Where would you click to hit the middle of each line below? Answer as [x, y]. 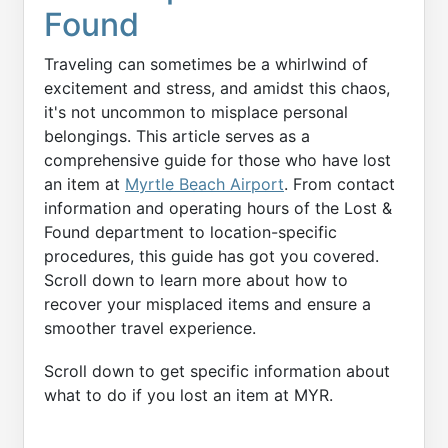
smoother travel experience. [150, 328]
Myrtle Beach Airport [204, 184]
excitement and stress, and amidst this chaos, [217, 88]
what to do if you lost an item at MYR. [188, 395]
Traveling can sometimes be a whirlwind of [206, 64]
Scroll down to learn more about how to [196, 280]
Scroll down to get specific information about [217, 371]
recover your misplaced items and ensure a [207, 304]
